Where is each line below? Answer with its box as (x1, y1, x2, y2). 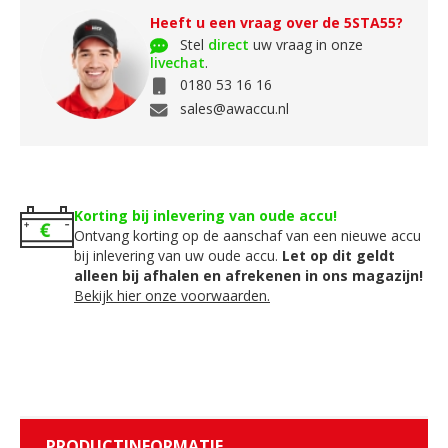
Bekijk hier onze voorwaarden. (74, 285, 270, 305)
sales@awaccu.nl (180, 99, 289, 119)
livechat (150, 52, 205, 72)
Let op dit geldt (282, 245, 395, 265)
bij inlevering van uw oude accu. (74, 245, 282, 265)
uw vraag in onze (249, 34, 363, 54)
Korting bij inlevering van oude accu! (74, 205, 337, 225)
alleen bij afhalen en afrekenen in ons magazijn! (74, 265, 423, 285)
